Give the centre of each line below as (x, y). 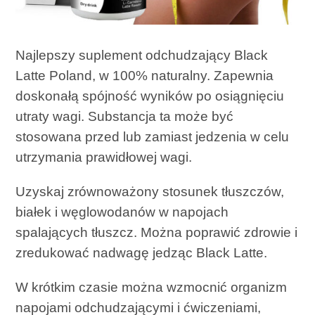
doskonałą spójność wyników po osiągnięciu (150, 96)
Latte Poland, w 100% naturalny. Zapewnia (145, 75)
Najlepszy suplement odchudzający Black (142, 55)
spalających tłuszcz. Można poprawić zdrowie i (157, 232)
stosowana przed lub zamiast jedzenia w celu (153, 136)
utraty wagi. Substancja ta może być (125, 116)
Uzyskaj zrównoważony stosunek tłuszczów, (150, 191)
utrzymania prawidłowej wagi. (104, 157)
